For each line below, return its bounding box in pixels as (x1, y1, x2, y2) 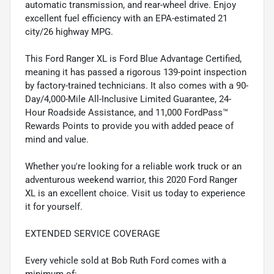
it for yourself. (25, 201, 83, 213)
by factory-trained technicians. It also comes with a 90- (25, 80, 248, 92)
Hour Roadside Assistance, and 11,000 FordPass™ (25, 107, 228, 119)
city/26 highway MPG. (25, 26, 113, 38)
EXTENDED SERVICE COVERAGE (25, 228, 160, 240)
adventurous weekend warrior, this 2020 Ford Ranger (25, 174, 237, 186)
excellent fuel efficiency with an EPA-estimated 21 (25, 13, 228, 24)
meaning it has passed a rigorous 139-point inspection (25, 67, 246, 78)
